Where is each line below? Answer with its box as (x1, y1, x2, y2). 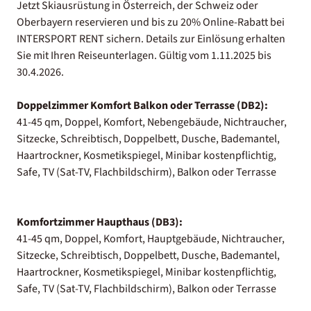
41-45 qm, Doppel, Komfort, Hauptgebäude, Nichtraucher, (17, 230, 285, 246)
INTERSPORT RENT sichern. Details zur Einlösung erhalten (17, 31, 285, 47)
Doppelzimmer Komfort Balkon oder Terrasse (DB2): (17, 97, 268, 113)
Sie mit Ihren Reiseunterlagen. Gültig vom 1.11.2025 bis (17, 47, 271, 63)
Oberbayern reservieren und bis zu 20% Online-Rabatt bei (17, 14, 285, 30)
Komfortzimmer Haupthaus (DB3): (17, 214, 183, 230)
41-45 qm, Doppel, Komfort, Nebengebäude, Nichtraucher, (17, 114, 287, 130)
